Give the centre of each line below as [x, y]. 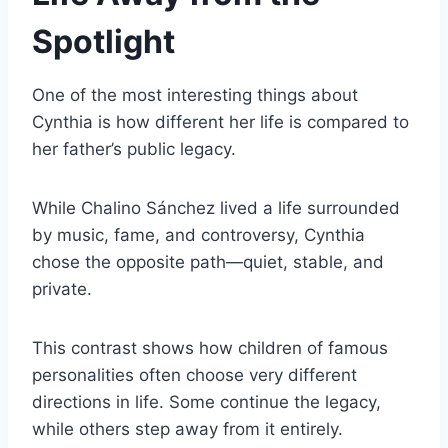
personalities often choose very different [194, 375]
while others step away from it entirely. [187, 429]
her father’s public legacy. [134, 149]
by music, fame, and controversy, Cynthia [198, 235]
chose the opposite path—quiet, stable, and [208, 262]
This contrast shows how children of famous [210, 348]
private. [62, 289]
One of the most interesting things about [195, 95]
